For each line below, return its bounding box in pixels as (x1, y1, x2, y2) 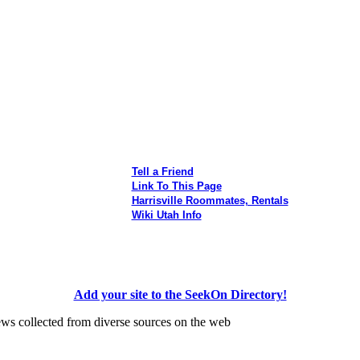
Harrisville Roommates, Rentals (131, 194, 288, 207)
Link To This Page (131, 179, 222, 192)
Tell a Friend (131, 165, 194, 178)
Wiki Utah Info (131, 208, 202, 221)
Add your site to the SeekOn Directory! (73, 287, 287, 301)
